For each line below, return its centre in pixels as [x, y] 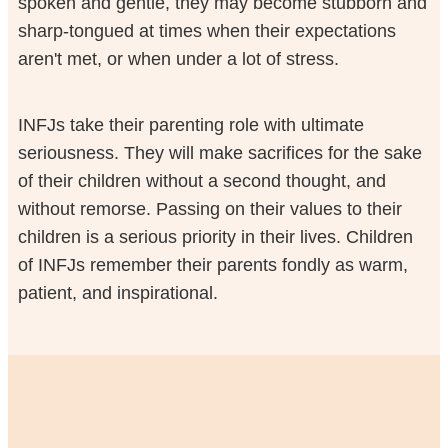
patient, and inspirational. [117, 293]
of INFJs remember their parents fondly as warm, [212, 265]
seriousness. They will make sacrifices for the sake [219, 153]
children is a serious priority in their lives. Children [215, 237]
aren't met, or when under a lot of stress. [178, 58]
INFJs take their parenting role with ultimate [190, 125]
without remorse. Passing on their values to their [209, 209]
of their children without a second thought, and [201, 181]
